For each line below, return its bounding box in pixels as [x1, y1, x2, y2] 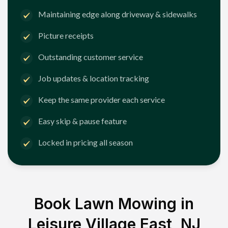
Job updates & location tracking [38, 73, 149, 83]
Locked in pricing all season [38, 137, 133, 148]
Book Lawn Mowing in [34, 194, 194, 213]
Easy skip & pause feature [38, 116, 127, 126]
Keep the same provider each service [38, 95, 165, 105]
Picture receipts [38, 31, 94, 41]
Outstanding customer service [38, 52, 143, 62]
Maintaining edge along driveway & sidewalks [38, 9, 197, 19]
